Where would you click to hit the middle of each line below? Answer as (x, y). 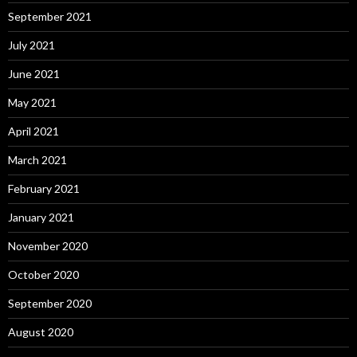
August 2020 (41, 331)
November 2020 (48, 245)
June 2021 (34, 73)
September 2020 (50, 303)
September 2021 (50, 16)
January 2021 (41, 217)
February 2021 (44, 188)
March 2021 (37, 159)
